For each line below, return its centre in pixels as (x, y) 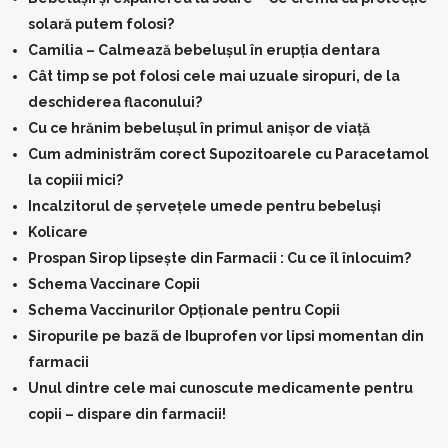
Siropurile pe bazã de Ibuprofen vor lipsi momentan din (226, 336)
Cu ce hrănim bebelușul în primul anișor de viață (199, 128)
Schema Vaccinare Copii (114, 284)
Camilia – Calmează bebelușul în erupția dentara (204, 50)
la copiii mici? (75, 180)
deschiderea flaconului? (115, 102)
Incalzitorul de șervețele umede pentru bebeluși (204, 206)
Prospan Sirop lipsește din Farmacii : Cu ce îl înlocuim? (219, 258)
